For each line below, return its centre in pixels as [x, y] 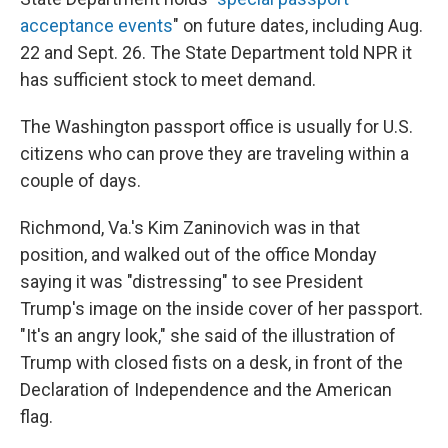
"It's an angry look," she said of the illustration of [208, 336]
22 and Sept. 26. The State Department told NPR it [216, 53]
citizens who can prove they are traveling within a [214, 154]
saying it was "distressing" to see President [191, 282]
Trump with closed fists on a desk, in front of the [211, 363]
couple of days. [80, 181]
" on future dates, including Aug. [298, 26]
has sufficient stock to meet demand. [168, 80]
